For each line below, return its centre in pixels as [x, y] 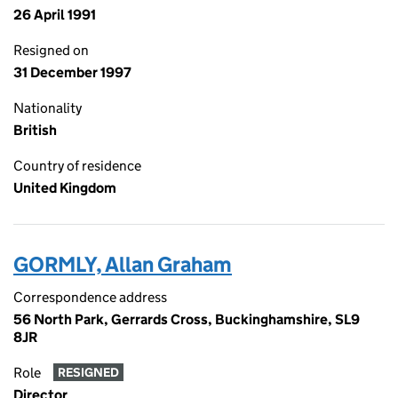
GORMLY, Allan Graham [123, 264]
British [35, 130]
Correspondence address [90, 297]
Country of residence [77, 166]
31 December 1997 [72, 72]
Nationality [48, 108]
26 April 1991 [55, 15]
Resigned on [51, 50]
